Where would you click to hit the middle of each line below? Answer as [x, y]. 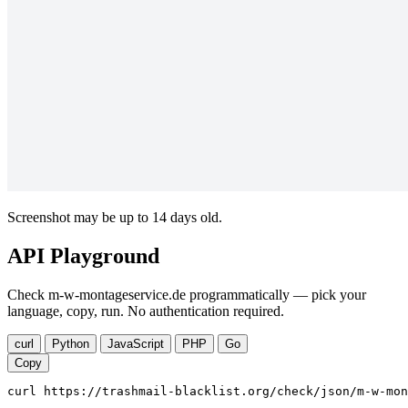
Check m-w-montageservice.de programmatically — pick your [187, 295]
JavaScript [136, 344]
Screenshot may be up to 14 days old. [115, 218]
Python [71, 344]
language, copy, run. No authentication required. [146, 311]
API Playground [83, 256]
